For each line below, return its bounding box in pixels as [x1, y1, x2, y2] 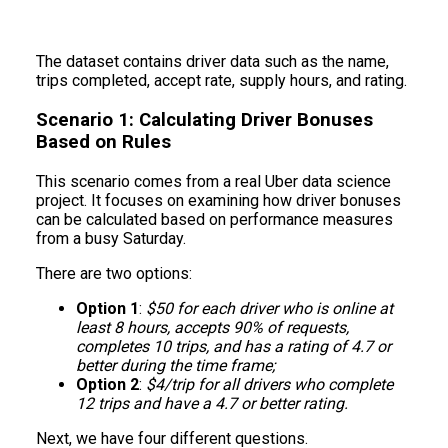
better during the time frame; [76, 355, 275, 375]
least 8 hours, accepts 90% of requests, [76, 317, 349, 337]
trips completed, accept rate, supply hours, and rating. [36, 71, 407, 91]
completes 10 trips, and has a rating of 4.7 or [76, 336, 391, 356]
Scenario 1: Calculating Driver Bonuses [36, 108, 373, 131]
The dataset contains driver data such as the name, [36, 52, 389, 72]
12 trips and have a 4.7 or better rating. [76, 393, 348, 413]
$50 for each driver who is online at [142, 298, 393, 318]
